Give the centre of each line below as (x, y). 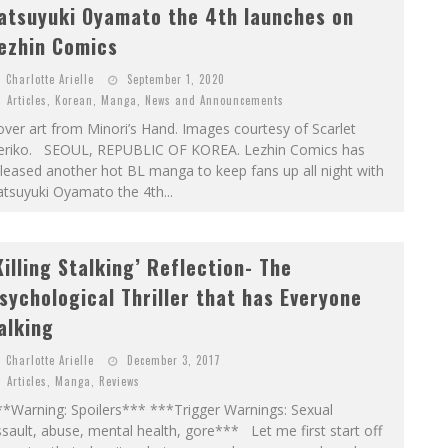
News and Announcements (214, 100)
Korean (73, 100)
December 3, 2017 (173, 360)
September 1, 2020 (175, 79)
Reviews (119, 381)
